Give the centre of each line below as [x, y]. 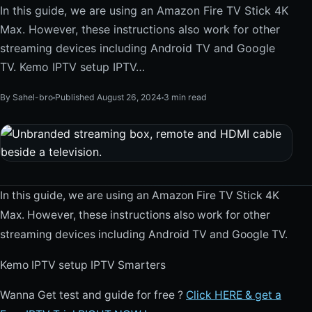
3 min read [185, 97]
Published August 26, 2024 [108, 97]
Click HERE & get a [234, 295]
